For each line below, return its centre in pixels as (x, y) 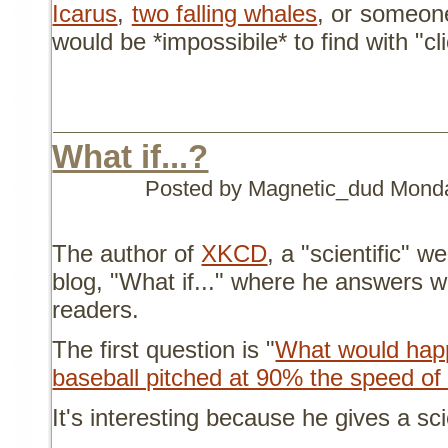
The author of (127, 254)
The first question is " (164, 350)
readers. (96, 310)
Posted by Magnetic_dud (268, 189)
